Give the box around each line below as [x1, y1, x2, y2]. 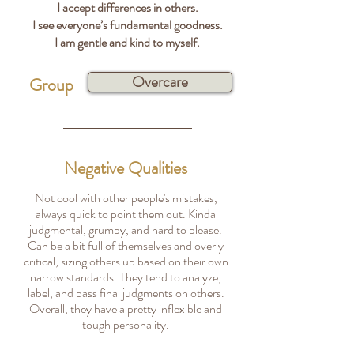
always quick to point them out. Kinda [36, 205, 216, 223]
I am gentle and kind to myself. [55, 33, 200, 51]
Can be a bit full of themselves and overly [28, 236, 224, 254]
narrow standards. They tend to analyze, [30, 268, 221, 286]
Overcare [132, 71, 188, 92]
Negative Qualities [63, 156, 187, 180]
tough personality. [82, 315, 169, 333]
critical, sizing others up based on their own [23, 252, 228, 270]
